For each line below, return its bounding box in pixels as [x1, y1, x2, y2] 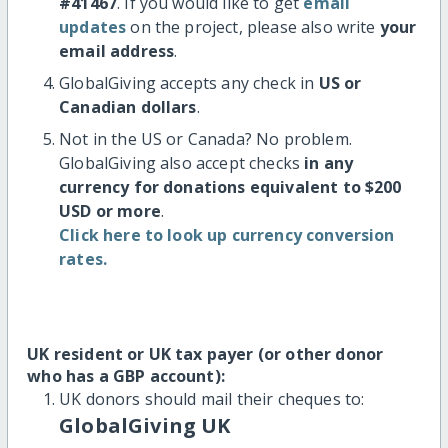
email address [59, 39, 175, 62]
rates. [59, 247, 108, 270]
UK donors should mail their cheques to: [59, 387, 365, 410]
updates [59, 15, 127, 38]
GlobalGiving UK [59, 411, 231, 439]
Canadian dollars [59, 95, 197, 118]
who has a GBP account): [27, 364, 225, 387]
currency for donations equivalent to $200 [59, 175, 402, 198]
